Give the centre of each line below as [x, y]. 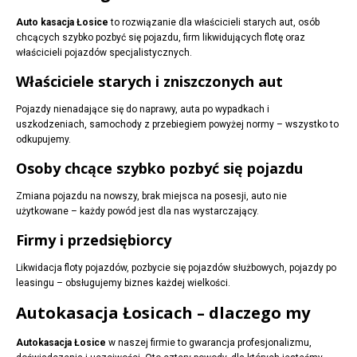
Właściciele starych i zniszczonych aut [149, 82]
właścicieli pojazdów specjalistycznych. [104, 53]
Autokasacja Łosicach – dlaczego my [163, 313]
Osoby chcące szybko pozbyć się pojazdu [159, 169]
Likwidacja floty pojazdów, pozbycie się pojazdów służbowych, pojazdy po [176, 268]
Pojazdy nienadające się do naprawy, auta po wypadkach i [143, 110]
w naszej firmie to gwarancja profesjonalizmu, [209, 343]
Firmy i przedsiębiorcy [94, 240]
